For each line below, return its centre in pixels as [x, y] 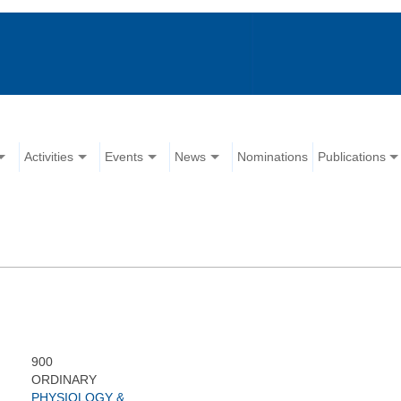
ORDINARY [64, 380]
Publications [352, 157]
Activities [49, 157]
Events [124, 157]
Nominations [273, 157]
